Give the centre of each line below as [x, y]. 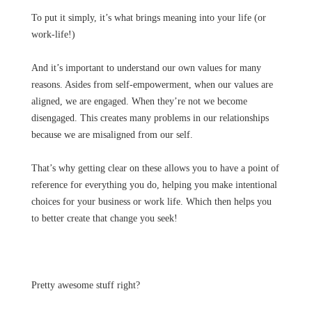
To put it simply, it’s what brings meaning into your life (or [148, 18]
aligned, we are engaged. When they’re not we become [139, 101]
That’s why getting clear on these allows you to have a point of [155, 168]
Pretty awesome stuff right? [85, 285]
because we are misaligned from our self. [113, 135]
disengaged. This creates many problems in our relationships [150, 118]
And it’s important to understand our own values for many [146, 68]
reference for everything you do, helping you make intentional [154, 185]
